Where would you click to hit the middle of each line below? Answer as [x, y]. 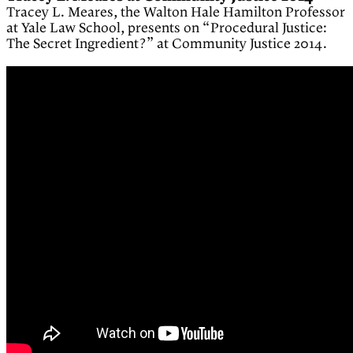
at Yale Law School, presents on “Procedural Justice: [167, 29]
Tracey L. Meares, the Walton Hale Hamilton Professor [176, 13]
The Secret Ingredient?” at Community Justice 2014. [167, 45]
